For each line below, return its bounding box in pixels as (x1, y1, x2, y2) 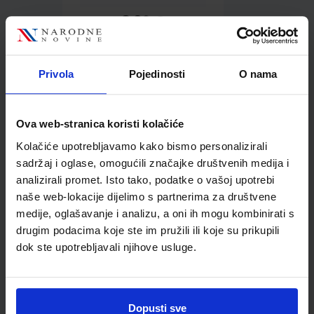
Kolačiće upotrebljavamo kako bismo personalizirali (16, 139, 267, 152)
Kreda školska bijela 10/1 (78, 224, 208, 240)
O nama (238, 68, 278, 81)
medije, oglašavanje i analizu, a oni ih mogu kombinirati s (16, 207, 294, 219)
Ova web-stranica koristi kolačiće (16, 118, 184, 130)
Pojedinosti (128, 68, 186, 81)
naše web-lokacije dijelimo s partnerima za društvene (16, 190, 276, 203)
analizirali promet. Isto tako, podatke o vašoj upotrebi (16, 173, 275, 186)
